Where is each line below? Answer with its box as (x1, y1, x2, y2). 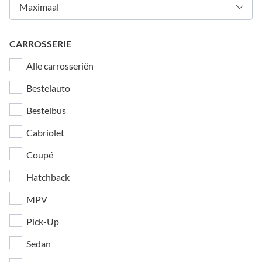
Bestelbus (26, 105, 66, 116)
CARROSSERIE (9, 38, 71, 49)
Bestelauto (26, 82, 70, 94)
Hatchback (26, 171, 70, 182)
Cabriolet (26, 127, 64, 138)
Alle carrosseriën (25, 60, 94, 71)
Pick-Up (26, 216, 59, 227)
